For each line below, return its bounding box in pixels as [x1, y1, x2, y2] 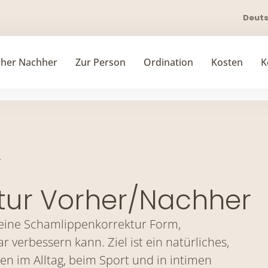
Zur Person [75, 56, 126, 69]
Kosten [211, 56, 243, 69]
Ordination [144, 56, 193, 69]
